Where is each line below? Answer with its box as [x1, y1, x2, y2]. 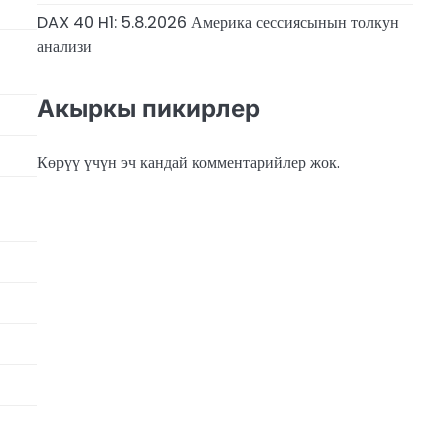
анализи [36, 35, 92, 59]
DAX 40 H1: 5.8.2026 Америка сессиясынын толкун [36, 11, 399, 35]
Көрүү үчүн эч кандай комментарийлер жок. [36, 151, 340, 175]
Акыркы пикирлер [36, 93, 260, 123]
